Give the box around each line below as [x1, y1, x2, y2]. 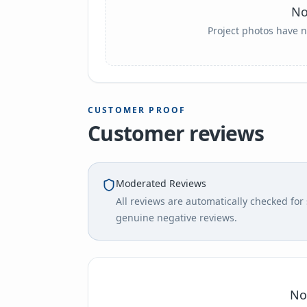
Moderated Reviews [116, 177, 206, 190]
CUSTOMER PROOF [88, 104, 186, 116]
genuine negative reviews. [116, 211, 237, 224]
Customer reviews [88, 119, 264, 147]
